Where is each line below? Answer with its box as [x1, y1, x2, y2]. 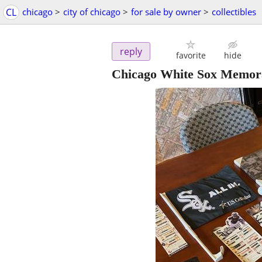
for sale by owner [131, 6, 201, 18]
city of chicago [63, 6, 120, 18]
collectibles [212, 6, 256, 18]
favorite [175, 50, 206, 61]
